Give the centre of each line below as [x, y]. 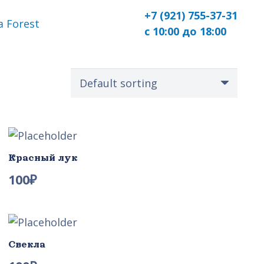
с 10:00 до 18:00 [185, 31]
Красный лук [43, 158]
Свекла [27, 245]
